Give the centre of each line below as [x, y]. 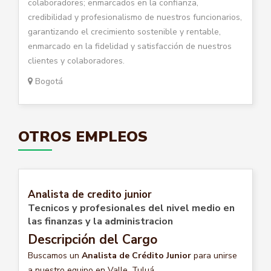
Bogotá [48, 81]
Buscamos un [55, 255]
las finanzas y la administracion [100, 221]
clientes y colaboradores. [76, 60]
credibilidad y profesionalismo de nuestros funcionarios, [135, 17]
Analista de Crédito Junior [136, 255]
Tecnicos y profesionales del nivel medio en [131, 208]
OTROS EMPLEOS [83, 136]
